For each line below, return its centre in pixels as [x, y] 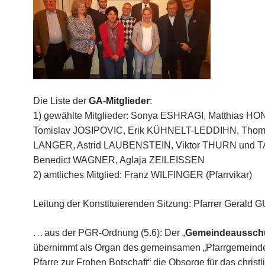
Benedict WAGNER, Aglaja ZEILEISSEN [119, 160]
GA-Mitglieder [119, 101]
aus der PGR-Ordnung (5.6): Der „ [115, 233]
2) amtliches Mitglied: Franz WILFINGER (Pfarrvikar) [143, 175]
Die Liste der [61, 101]
